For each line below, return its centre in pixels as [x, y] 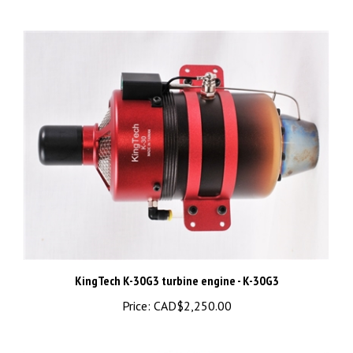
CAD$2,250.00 [191, 286]
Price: [136, 286]
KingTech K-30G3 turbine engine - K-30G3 [176, 260]
